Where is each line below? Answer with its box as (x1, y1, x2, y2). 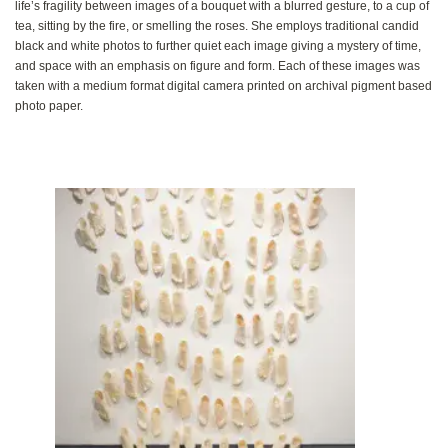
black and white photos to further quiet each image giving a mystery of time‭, (15, 38, 421, 53)
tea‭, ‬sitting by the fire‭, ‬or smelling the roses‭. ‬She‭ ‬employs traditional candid (15, 18, 419, 33)
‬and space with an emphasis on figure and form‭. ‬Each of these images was (15, 58, 420, 73)
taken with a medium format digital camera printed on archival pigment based (15, 78, 432, 93)
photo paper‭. (15, 98, 83, 113)
